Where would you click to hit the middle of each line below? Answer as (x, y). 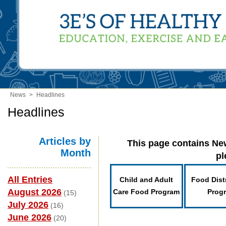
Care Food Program (147, 192)
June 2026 (30, 217)
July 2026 (28, 205)
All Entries (30, 180)
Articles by (65, 141)
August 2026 (35, 192)
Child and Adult (147, 180)
